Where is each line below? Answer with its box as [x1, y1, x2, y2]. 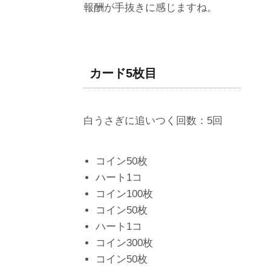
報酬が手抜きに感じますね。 [83, 1, 217, 13]
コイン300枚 [96, 237, 153, 249]
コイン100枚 [96, 188, 153, 200]
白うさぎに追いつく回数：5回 [83, 114, 223, 126]
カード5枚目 [90, 66, 157, 80]
